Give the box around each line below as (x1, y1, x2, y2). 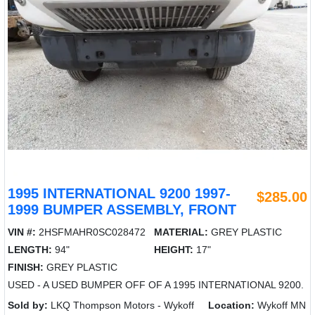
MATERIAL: (154, 226, 209, 238)
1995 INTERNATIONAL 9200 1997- (8, 185, 231, 201)
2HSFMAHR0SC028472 (36, 226, 146, 238)
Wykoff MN (255, 299, 306, 311)
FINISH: (8, 261, 44, 273)
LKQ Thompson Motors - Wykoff (48, 299, 194, 311)
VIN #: (8, 226, 36, 238)
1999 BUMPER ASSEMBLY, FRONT (8, 201, 236, 217)
